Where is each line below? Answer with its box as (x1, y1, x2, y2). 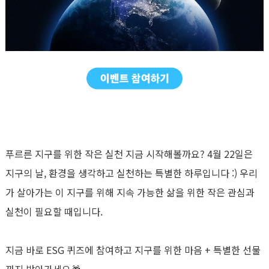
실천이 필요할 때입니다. (5, 204, 103, 219)
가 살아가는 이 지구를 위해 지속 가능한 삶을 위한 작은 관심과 (5, 185, 255, 199)
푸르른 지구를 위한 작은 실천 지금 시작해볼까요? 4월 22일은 (5, 147, 253, 161)
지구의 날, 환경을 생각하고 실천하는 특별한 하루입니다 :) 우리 (5, 166, 258, 180)
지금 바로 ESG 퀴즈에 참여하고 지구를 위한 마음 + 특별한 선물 (5, 243, 261, 257)
